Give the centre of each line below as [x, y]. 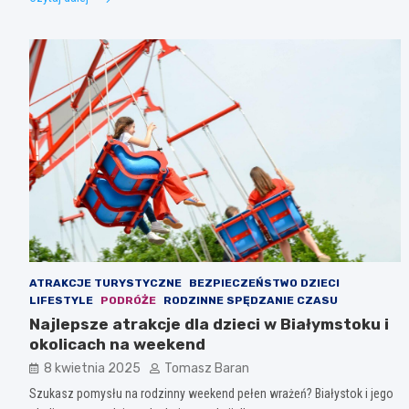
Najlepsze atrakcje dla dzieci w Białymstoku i [209, 324]
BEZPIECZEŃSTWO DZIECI [264, 283]
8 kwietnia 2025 [92, 368]
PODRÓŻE [128, 300]
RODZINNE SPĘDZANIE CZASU [251, 300]
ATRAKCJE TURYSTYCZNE [105, 283]
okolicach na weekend [117, 344]
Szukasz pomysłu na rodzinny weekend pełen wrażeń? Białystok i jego [211, 393]
